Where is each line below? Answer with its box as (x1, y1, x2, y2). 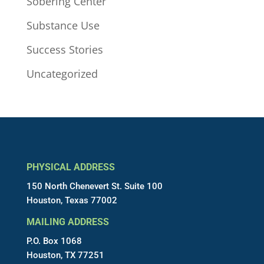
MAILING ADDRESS (26, 216, 109, 228)
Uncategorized (26, 66, 98, 81)
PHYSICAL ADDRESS (26, 161, 115, 173)
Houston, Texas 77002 (26, 195, 117, 206)
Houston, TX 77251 (26, 250, 104, 261)
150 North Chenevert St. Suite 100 (26, 181, 163, 192)
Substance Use (26, 18, 100, 32)
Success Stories (26, 42, 103, 57)
